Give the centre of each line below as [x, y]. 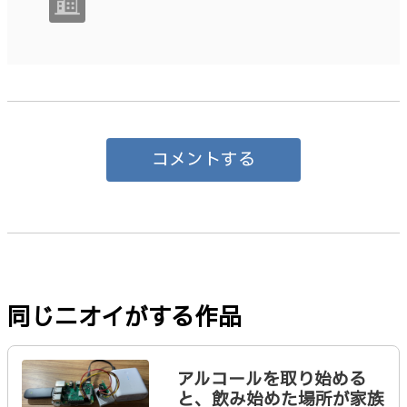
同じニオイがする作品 [124, 318]
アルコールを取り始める [271, 379]
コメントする [203, 159]
